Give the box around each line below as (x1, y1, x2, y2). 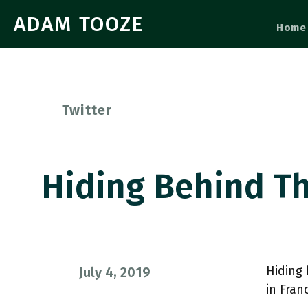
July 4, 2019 (79, 264, 151, 280)
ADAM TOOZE (14, 12, 144, 36)
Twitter (62, 102, 113, 118)
